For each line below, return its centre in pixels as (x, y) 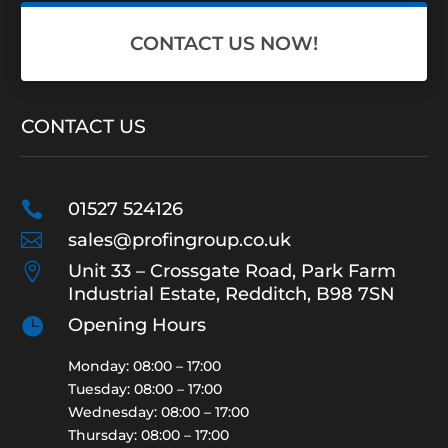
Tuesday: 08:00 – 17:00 (145, 389)
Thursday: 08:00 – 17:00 (148, 435)
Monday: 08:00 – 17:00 (144, 366)
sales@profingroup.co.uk (179, 240)
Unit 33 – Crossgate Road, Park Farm (232, 271)
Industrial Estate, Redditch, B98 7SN (231, 294)
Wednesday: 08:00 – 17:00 (158, 412)
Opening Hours (137, 325)
